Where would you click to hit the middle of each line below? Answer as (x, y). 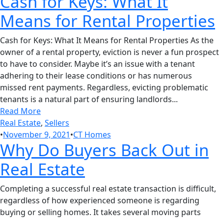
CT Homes (92, 135)
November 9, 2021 (37, 135)
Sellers (57, 123)
